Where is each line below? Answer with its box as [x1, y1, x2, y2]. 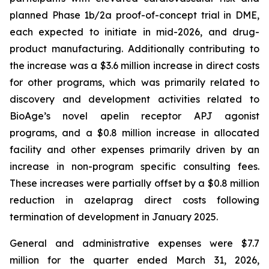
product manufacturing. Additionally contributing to [10, 43, 259, 55]
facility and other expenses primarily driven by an [10, 144, 259, 156]
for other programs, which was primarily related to [10, 76, 259, 88]
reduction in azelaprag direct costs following [10, 194, 259, 206]
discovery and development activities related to [10, 93, 259, 105]
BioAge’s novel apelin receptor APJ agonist [10, 110, 259, 122]
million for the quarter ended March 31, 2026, [10, 254, 259, 266]
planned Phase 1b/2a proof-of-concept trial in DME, [10, 9, 259, 21]
